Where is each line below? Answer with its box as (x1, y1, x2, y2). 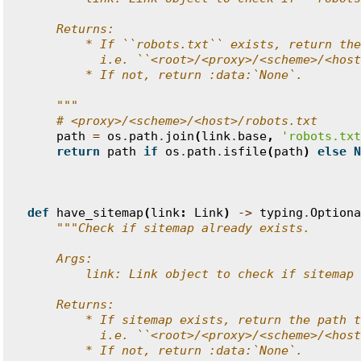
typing (259, 205, 303, 220)
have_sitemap (56, 205, 143, 220)
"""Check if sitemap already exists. (56, 221, 310, 235)
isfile (223, 144, 267, 159)
